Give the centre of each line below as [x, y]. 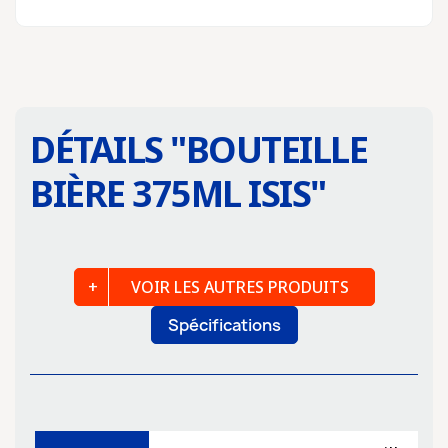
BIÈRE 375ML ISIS [170, 193]
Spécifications [224, 325]
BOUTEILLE [276, 149]
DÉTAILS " [108, 149]
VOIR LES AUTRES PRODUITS [239, 287]
